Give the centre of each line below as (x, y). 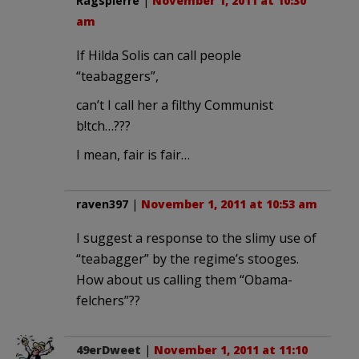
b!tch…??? (103, 125)
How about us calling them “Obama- (184, 279)
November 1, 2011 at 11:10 (231, 349)
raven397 (102, 204)
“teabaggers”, (117, 76)
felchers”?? (108, 300)
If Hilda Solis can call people (159, 55)
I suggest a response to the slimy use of (196, 238)
